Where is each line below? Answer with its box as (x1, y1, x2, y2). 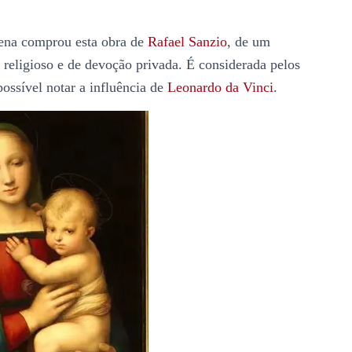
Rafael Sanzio (148, 34, 227, 49)
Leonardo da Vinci (167, 79, 273, 95)
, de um (227, 34, 270, 49)
